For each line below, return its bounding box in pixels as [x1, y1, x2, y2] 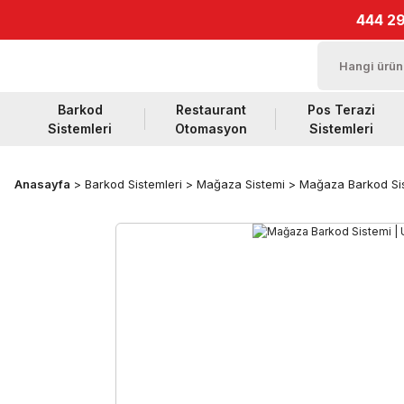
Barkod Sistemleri [85, 177, 182, 191]
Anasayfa [14, 177, 70, 191]
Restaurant [175, 102, 246, 117]
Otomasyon [174, 121, 247, 136]
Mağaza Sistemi [197, 177, 285, 191]
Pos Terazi [308, 102, 375, 117]
